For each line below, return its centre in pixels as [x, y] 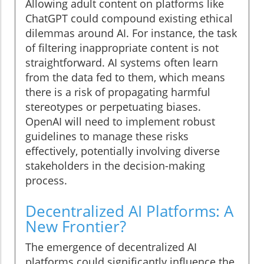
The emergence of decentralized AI [111, 247]
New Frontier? [76, 227]
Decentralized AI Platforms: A [129, 211]
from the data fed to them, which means [125, 77]
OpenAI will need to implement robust [120, 122]
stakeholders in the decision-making [115, 166]
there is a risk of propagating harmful [118, 92]
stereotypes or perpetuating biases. [113, 107]
